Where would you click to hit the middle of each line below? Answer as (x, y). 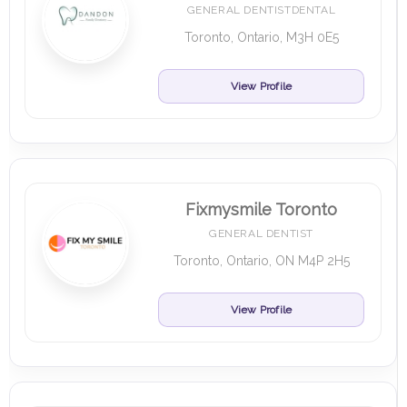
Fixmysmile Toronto (261, 209)
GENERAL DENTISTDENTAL (261, 10)
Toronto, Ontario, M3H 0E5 (261, 37)
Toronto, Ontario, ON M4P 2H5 (261, 261)
